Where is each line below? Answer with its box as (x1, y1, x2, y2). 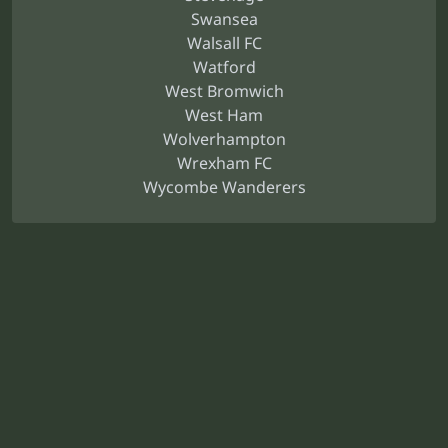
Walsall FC (186, 32, 262, 54)
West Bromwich (164, 80, 284, 102)
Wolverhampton (162, 128, 286, 150)
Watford (192, 56, 256, 78)
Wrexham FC (176, 152, 272, 174)
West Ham (185, 104, 263, 126)
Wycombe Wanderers (142, 176, 306, 198)
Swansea (190, 8, 258, 30)
